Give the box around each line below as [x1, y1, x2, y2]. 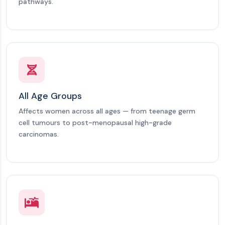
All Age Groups [19, 90, 82, 101]
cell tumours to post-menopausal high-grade [19, 118, 172, 127]
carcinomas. [19, 130, 59, 139]
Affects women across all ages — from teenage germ [19, 106, 195, 116]
